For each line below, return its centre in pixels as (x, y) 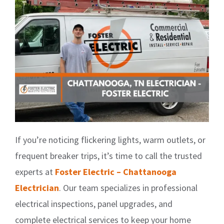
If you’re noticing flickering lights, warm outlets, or (110, 139)
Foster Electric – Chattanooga (116, 171)
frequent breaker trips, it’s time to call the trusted (108, 155)
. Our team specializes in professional (128, 187)
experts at (35, 171)
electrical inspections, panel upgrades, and (94, 203)
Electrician (37, 187)
